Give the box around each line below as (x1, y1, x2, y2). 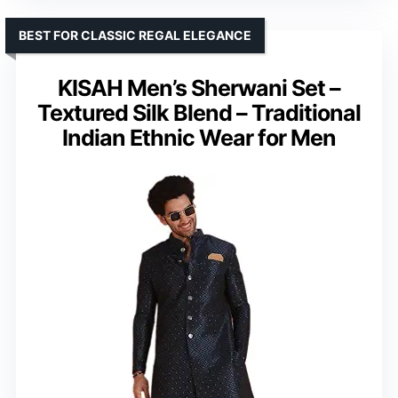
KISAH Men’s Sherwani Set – (58, 74, 340, 101)
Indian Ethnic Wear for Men (62, 123, 336, 151)
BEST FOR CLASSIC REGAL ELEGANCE (19, 27, 251, 43)
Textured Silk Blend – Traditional (37, 99, 361, 126)
